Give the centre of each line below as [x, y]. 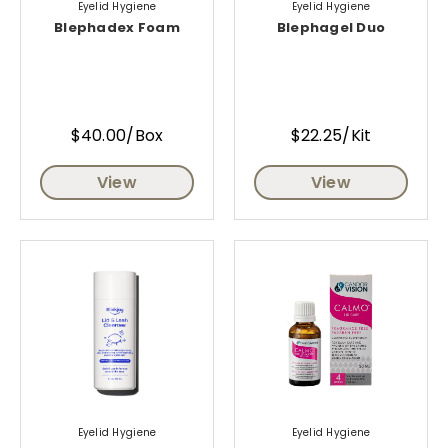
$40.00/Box [117, 135]
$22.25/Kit [331, 135]
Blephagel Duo [331, 28]
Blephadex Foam [117, 28]
